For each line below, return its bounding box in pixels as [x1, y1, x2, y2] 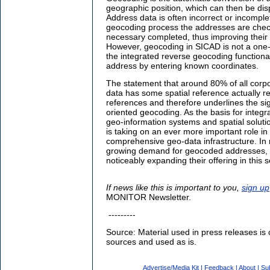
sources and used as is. [106, 237, 201, 247]
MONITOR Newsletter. [106, 192, 191, 202]
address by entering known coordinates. [106, 61, 259, 71]
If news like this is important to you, [106, 183, 242, 193]
